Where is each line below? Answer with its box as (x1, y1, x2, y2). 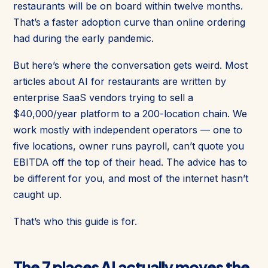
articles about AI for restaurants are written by (13, 75, 226, 87)
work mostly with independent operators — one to (13, 123, 242, 136)
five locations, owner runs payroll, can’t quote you (13, 139, 244, 152)
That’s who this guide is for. (13, 215, 137, 227)
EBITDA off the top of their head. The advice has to (13, 156, 247, 168)
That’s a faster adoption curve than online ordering (13, 16, 245, 28)
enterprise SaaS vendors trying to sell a (13, 91, 193, 103)
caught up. (13, 188, 62, 200)
